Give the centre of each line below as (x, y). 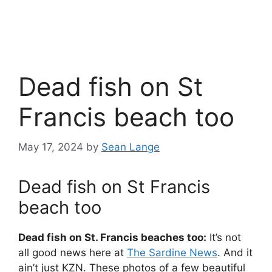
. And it (235, 252)
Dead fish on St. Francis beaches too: (112, 237)
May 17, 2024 (51, 147)
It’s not (224, 237)
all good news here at (73, 252)
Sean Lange (131, 147)
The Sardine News (172, 252)
